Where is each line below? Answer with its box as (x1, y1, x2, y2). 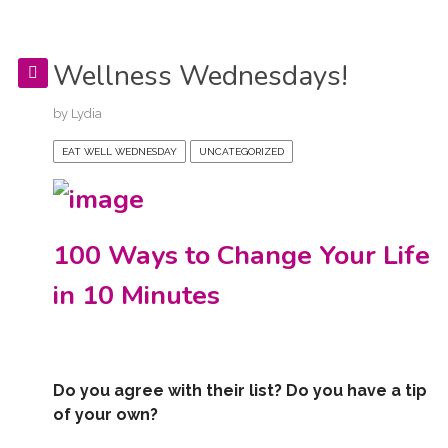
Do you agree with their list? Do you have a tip (52, 381, 427, 401)
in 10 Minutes (52, 277, 220, 314)
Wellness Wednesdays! (52, 57, 348, 96)
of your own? (52, 405, 158, 425)
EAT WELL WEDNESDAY (61, 146, 177, 158)
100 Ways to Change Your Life (52, 237, 430, 274)
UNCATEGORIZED (198, 146, 284, 158)
